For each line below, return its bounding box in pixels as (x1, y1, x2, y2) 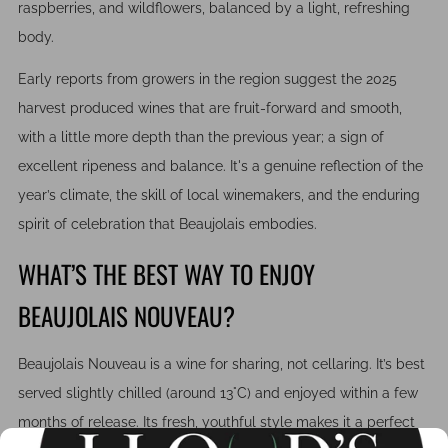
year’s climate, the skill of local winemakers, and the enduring (18, 187, 420, 204)
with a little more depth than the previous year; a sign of (18, 129, 384, 146)
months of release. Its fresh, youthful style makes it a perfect (18, 414, 415, 431)
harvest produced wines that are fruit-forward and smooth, (18, 100, 402, 117)
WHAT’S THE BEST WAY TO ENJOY (18, 254, 315, 292)
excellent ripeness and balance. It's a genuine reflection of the (18, 158, 423, 175)
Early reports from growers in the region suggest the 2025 (18, 71, 397, 88)
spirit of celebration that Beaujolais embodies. (18, 216, 317, 233)
